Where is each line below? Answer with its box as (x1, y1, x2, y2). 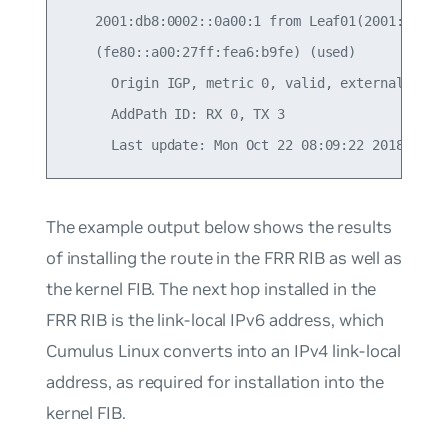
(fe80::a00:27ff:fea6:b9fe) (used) (63, 43, 357, 60)
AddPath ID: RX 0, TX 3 (63, 105, 286, 122)
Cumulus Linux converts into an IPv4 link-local (45, 340, 402, 363)
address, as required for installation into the (45, 371, 385, 394)
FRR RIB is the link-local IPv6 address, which (45, 309, 385, 332)
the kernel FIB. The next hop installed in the (45, 278, 377, 301)
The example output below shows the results (45, 216, 392, 239)
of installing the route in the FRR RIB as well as (45, 247, 402, 270)
